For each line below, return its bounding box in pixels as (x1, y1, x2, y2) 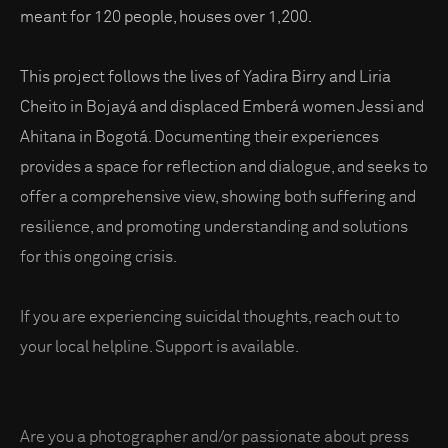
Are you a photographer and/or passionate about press (20, 429, 409, 446)
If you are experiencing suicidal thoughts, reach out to (20, 309, 400, 326)
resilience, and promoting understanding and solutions (20, 219, 408, 236)
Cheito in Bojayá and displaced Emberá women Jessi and (20, 99, 424, 116)
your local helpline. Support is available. (20, 339, 299, 356)
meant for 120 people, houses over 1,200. (20, 9, 312, 26)
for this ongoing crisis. (20, 249, 180, 266)
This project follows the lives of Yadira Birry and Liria (20, 69, 391, 86)
